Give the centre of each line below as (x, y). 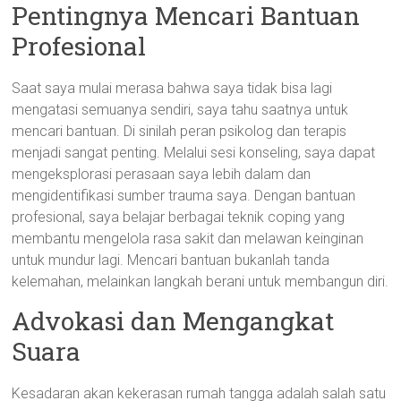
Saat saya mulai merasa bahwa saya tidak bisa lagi (172, 88)
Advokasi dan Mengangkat (173, 321)
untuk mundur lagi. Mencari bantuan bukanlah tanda (171, 260)
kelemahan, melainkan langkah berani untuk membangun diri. (200, 282)
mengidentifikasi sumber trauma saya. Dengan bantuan (184, 196)
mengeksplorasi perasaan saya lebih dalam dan (162, 174)
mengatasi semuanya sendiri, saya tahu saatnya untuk (180, 110)
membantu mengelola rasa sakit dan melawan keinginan (188, 239)
